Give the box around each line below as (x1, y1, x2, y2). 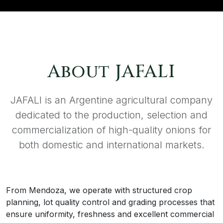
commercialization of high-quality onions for (12, 124, 211, 136)
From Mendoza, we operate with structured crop (6, 185, 192, 196)
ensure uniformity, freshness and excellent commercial (6, 209, 214, 220)
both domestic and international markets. (18, 139, 205, 151)
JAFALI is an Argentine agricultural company (10, 94, 213, 107)
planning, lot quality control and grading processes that (6, 197, 215, 208)
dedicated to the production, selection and (15, 109, 208, 121)
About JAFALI (48, 60, 175, 84)
